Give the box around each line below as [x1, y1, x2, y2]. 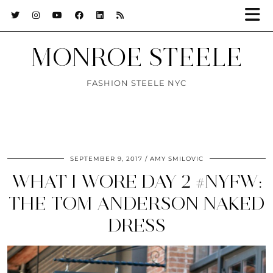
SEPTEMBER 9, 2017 [69, 155, 143, 163]
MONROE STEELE [30, 43, 243, 72]
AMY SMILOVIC [149, 155, 204, 163]
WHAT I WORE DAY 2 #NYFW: [11, 170, 262, 193]
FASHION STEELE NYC [87, 78, 186, 88]
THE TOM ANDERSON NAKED [8, 192, 265, 214]
